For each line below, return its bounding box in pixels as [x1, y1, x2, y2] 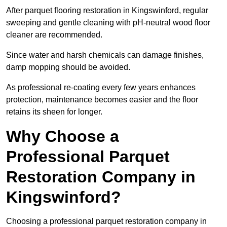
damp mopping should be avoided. [6, 63, 132, 72]
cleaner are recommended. [6, 30, 104, 40]
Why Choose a [6, 127, 119, 146]
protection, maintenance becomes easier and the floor [6, 95, 198, 104]
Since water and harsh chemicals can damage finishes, [6, 51, 204, 60]
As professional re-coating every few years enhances [6, 83, 196, 92]
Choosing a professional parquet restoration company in [6, 217, 207, 226]
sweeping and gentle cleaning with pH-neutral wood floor [6, 18, 210, 27]
